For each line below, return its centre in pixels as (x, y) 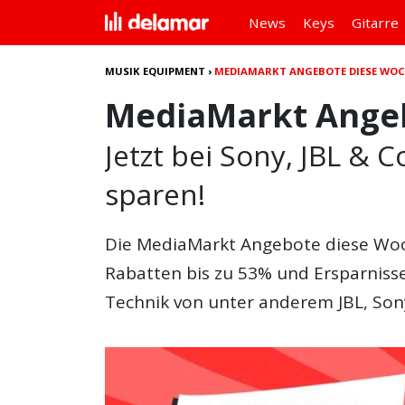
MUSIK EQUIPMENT (155, 71)
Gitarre (375, 23)
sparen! (155, 194)
